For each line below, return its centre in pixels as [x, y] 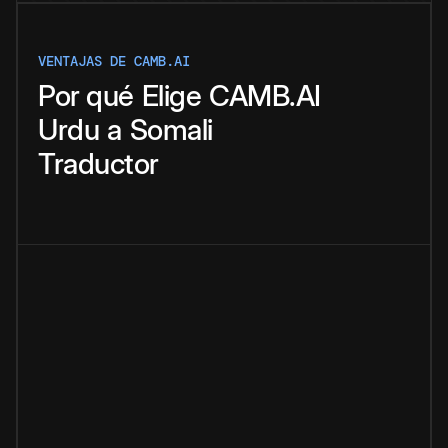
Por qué [86, 96]
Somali [171, 130]
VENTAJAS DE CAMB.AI [114, 61]
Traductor [98, 164]
